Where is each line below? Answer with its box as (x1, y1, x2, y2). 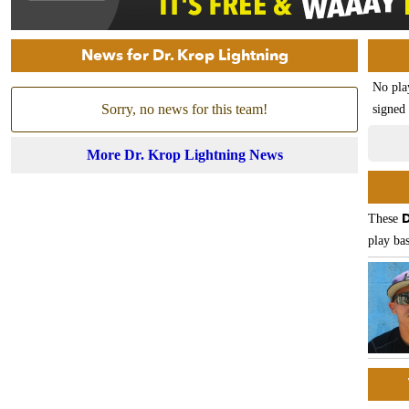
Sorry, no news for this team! (101, 101, 267, 117)
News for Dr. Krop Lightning (80, 45, 288, 66)
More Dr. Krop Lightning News (86, 147, 283, 163)
